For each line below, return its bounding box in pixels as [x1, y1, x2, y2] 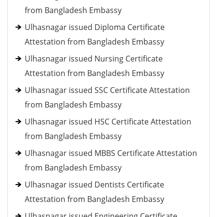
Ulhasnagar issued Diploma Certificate [25, 22, 165, 32]
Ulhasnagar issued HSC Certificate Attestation [25, 116, 191, 127]
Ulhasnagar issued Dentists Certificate [25, 179, 164, 190]
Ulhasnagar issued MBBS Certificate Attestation [25, 148, 197, 158]
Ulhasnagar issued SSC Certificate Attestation [25, 85, 190, 95]
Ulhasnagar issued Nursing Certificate [25, 53, 163, 64]
